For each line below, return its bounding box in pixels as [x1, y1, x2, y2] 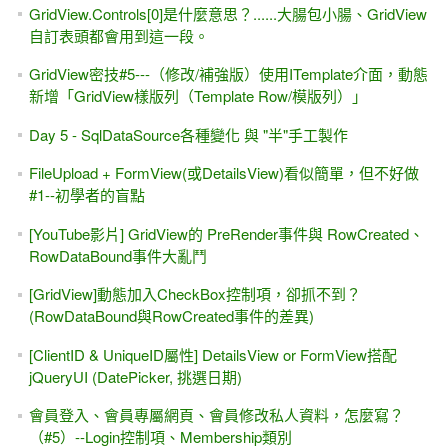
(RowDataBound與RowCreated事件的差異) [28, 305, 314, 327]
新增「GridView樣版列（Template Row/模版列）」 [28, 85, 367, 107]
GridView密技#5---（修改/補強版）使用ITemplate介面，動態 [28, 63, 428, 85]
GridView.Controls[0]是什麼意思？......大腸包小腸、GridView [28, 2, 427, 24]
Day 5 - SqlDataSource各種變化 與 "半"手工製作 [28, 123, 348, 145]
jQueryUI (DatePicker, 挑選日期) [28, 365, 242, 387]
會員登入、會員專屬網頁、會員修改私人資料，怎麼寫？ [28, 404, 404, 426]
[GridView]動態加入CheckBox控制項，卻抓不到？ [28, 283, 361, 305]
